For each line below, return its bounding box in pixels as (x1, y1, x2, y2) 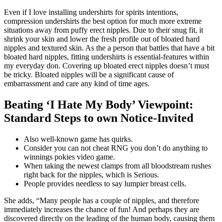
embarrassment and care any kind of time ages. (4, 79, 150, 88)
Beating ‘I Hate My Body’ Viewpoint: (4, 98, 193, 111)
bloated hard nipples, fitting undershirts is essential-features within (4, 52, 209, 61)
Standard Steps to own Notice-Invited (4, 111, 193, 124)
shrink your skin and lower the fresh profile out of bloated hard (4, 34, 200, 43)
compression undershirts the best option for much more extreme (4, 16, 202, 25)
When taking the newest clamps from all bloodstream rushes (24, 161, 211, 170)
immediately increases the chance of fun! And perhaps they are (4, 205, 199, 214)
